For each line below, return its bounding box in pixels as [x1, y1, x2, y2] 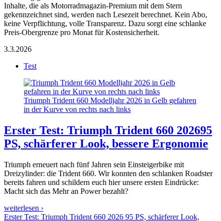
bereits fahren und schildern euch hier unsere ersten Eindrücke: [4, 178, 199, 187]
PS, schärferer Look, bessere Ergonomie [4, 137, 208, 150]
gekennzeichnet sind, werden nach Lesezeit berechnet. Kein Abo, [4, 10, 207, 19]
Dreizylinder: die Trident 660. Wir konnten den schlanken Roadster [4, 169, 213, 178]
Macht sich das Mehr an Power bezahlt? [4, 187, 128, 196]
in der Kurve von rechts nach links [24, 105, 131, 114]
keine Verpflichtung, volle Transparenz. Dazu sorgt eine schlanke [4, 19, 206, 28]
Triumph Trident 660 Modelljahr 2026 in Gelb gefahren [24, 96, 196, 105]
